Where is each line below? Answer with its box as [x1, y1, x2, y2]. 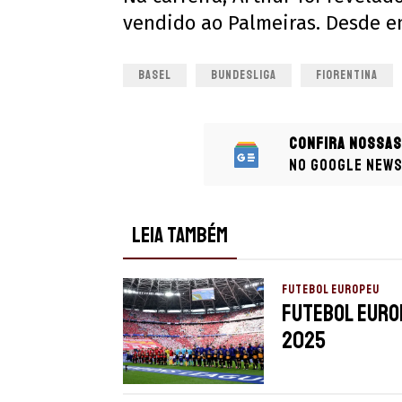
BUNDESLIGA [211, 67, 276, 83]
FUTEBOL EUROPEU [282, 282, 380, 298]
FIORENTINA [316, 67, 378, 83]
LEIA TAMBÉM [132, 222, 228, 249]
